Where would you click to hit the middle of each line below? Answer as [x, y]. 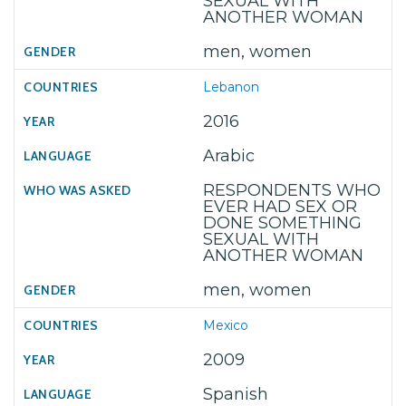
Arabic [229, 156]
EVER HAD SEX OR [280, 207]
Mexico [226, 325]
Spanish [236, 394]
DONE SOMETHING [282, 223]
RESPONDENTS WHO [292, 190]
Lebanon [231, 87]
